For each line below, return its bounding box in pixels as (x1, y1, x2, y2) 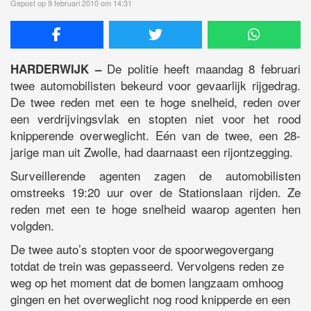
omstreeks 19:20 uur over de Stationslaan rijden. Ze (10, 183, 301, 201)
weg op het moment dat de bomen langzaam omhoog (10, 274, 283, 292)
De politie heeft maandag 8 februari (101, 60, 301, 78)
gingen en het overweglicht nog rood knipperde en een (10, 290, 290, 308)
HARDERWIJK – (10, 60, 101, 78)
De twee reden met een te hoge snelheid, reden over (10, 93, 301, 111)
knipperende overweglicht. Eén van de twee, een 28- (10, 126, 301, 144)
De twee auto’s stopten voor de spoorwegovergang (10, 240, 274, 258)
